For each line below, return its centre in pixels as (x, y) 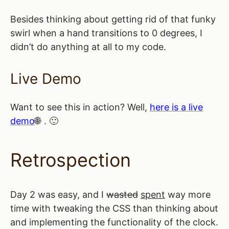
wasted (122, 194)
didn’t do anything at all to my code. (88, 47)
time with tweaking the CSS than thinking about (114, 208)
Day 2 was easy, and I (58, 194)
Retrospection (71, 160)
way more (188, 194)
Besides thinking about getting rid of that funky (113, 19)
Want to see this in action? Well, (80, 107)
